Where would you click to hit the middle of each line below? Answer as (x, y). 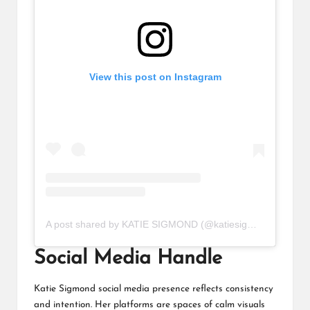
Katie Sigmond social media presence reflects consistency (154, 289)
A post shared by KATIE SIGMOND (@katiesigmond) (252, 225)
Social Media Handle (128, 259)
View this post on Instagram (155, 76)
